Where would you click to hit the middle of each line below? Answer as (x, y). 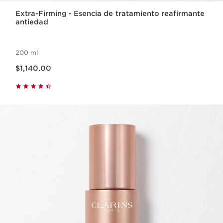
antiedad (32, 22)
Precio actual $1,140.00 (33, 63)
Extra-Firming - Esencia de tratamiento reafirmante (110, 14)
